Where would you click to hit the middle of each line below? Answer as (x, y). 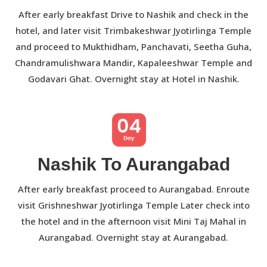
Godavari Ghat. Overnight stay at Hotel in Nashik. (133, 78)
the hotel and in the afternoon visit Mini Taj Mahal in (133, 221)
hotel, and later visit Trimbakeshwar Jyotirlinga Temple (133, 30)
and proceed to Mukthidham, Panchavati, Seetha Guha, (133, 46)
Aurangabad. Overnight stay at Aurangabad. (133, 237)
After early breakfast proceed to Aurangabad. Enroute (133, 189)
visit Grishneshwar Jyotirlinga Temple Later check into (133, 205)
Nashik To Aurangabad (133, 164)
